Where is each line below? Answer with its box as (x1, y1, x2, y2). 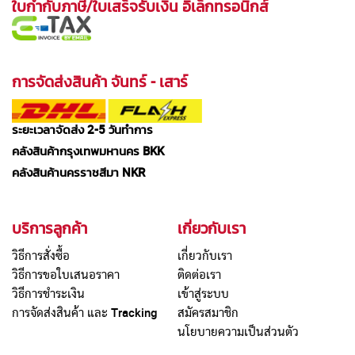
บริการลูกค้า (12, 218, 87, 239)
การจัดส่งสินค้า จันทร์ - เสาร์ (12, 71, 188, 93)
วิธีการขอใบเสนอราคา (12, 266, 120, 283)
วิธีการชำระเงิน (12, 285, 85, 302)
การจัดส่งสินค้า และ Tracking (12, 304, 158, 321)
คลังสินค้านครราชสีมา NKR (12, 164, 145, 181)
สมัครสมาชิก (177, 304, 239, 321)
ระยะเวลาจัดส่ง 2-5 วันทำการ (12, 121, 153, 138)
